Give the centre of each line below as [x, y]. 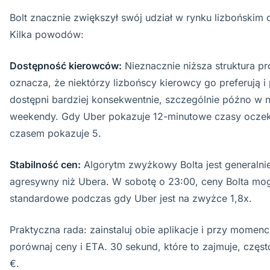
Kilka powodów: [47, 34]
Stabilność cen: [45, 165]
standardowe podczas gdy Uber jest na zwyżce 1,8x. [131, 198]
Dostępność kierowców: [66, 66]
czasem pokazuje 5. [55, 133]
